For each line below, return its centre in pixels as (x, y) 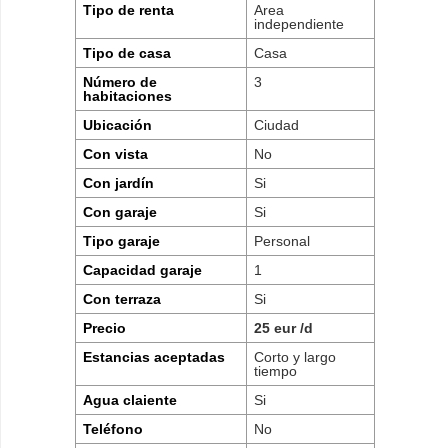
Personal (282, 240)
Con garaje (120, 211)
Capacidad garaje (143, 269)
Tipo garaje (122, 240)
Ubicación (118, 124)
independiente (299, 23)
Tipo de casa (127, 52)
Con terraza (122, 298)
